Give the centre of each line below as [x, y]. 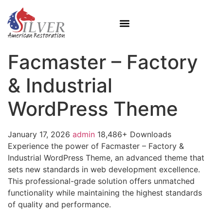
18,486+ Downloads [134, 134]
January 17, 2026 [40, 134]
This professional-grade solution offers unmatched [101, 181]
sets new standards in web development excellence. [104, 169]
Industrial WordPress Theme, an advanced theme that [106, 157]
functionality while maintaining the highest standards [105, 192]
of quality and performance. [59, 204]
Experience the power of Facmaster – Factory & [96, 146]
